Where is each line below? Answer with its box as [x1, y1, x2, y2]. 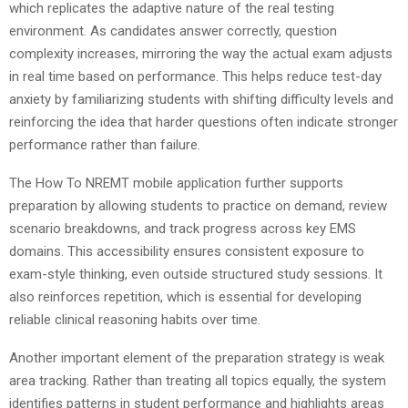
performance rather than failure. [9, 136, 200, 153]
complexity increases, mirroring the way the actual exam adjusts [9, 45, 393, 62]
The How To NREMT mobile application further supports [9, 174, 343, 191]
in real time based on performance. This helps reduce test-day [9, 67, 382, 85]
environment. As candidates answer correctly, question [9, 22, 337, 39]
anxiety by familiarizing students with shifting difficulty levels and [9, 90, 393, 107]
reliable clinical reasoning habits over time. [9, 311, 260, 328]
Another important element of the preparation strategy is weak [9, 349, 384, 366]
